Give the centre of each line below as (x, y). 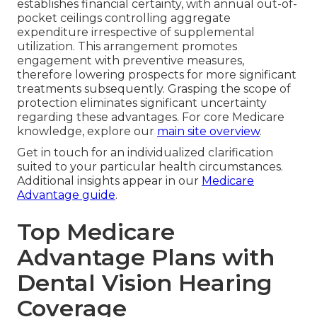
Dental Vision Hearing (145, 283)
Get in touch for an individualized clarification (145, 153)
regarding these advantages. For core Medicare (151, 117)
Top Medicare (96, 232)
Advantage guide (66, 195)
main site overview (208, 132)
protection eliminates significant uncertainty (142, 103)
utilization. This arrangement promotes (127, 47)
